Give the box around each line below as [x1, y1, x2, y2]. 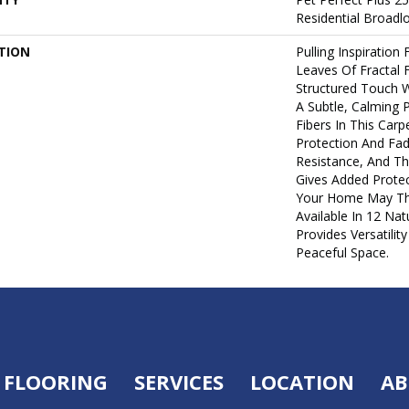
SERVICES [133, 368, 224, 395]
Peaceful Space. [296, 244, 389, 261]
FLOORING [3, 368, 108, 395]
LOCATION [249, 368, 354, 395]
